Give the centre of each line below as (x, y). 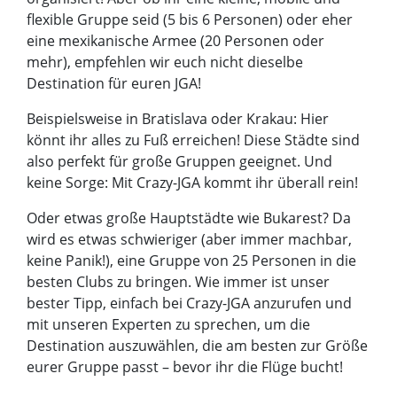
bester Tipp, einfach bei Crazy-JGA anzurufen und (189, 304)
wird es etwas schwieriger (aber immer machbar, (189, 240)
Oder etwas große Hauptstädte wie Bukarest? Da (189, 218)
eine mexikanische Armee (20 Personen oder (175, 41)
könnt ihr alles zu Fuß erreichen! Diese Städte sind (193, 140)
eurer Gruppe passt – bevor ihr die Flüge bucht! (185, 367)
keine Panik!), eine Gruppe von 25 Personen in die (191, 261)
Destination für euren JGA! (114, 84)
